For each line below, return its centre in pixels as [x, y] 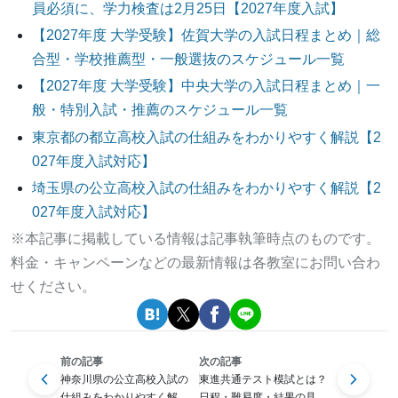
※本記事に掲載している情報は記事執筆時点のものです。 [195, 238]
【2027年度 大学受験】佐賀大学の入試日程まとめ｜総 [206, 36]
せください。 [53, 286]
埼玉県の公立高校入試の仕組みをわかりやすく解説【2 [207, 187]
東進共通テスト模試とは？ [263, 379]
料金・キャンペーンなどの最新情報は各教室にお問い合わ [195, 262]
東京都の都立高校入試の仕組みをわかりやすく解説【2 [207, 137]
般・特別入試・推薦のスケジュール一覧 [160, 110]
